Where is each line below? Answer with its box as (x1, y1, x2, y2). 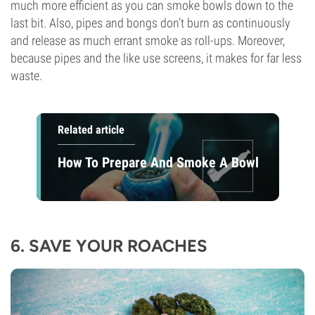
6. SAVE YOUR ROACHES (11, 236, 207, 256)
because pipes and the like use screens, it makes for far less (11, 51, 302, 65)
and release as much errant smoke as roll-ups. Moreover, (11, 33, 285, 48)
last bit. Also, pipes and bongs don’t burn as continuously (11, 15, 290, 30)
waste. (11, 68, 42, 83)
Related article (57, 123, 124, 136)
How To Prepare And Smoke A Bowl (57, 153, 259, 171)
